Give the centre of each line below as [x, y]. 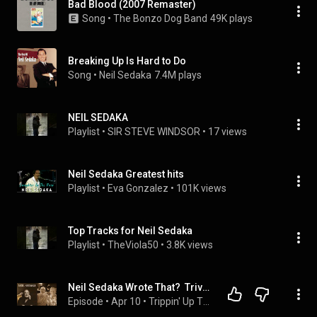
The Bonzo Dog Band [160, 18]
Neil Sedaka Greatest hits [126, 174]
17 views [227, 132]
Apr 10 [126, 301]
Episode [86, 301]
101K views [201, 188]
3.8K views [190, 245]
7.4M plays [178, 75]
